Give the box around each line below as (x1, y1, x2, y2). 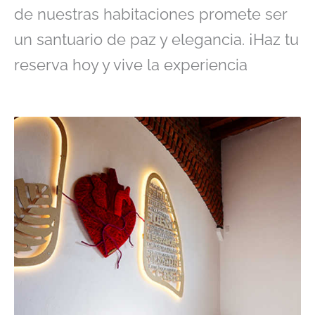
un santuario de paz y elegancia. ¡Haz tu (14, 30, 299, 49)
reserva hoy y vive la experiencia (14, 56, 247, 75)
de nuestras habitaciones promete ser (14, 5, 287, 24)
